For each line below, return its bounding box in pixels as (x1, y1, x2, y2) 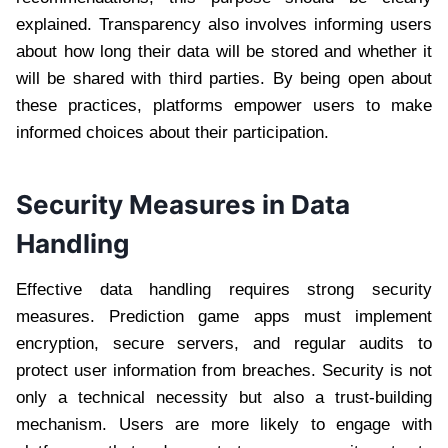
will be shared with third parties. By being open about (16, 69, 432, 89)
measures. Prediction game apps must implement (16, 307, 432, 327)
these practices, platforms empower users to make (16, 96, 432, 116)
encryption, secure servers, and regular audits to (16, 334, 432, 354)
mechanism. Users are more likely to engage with (16, 415, 432, 435)
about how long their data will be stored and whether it (16, 42, 432, 62)
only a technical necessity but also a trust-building (16, 388, 432, 408)
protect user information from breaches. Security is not (16, 361, 432, 381)
